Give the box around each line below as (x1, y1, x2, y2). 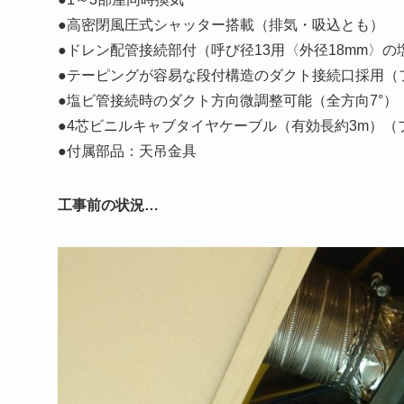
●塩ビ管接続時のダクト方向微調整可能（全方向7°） (58, 92, 398, 108)
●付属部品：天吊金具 (58, 142, 197, 159)
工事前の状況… (58, 197, 159, 213)
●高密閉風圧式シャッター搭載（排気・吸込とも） (58, 16, 384, 32)
